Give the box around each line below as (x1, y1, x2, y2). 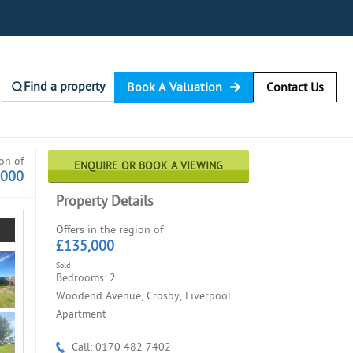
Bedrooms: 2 (56, 271, 116, 285)
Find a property (24, 80, 106, 95)
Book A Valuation (127, 80, 222, 95)
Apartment (56, 307, 106, 321)
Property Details (56, 193, 154, 210)
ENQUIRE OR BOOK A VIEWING (74, 159, 223, 173)
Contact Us (266, 80, 324, 95)
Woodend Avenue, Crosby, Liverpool (56, 289, 231, 303)
